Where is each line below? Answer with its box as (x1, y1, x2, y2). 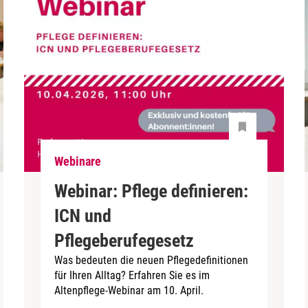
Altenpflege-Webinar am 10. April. (54, 283, 204, 297)
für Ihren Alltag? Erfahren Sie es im (54, 268, 210, 282)
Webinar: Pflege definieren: (54, 180, 249, 201)
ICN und (54, 205, 112, 226)
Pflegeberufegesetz (54, 230, 195, 251)
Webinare (54, 154, 102, 169)
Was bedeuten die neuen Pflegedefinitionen (54, 253, 249, 267)
